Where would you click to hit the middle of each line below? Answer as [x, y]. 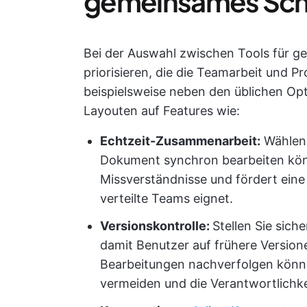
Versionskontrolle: [156, 226]
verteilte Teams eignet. [167, 198]
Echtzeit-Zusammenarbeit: [180, 141]
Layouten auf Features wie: [162, 111]
